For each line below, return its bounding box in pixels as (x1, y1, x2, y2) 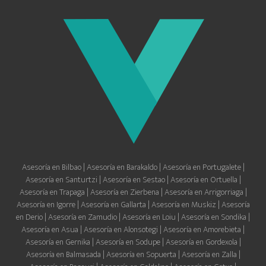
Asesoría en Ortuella (170, 172, 237, 187)
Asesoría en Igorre (16, 197, 75, 212)
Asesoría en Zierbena (90, 185, 159, 199)
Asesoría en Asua (21, 222, 80, 237)
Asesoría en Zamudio (48, 210, 117, 224)
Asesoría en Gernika (25, 235, 90, 249)
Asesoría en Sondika (181, 210, 248, 224)
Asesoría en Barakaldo (86, 160, 159, 175)
